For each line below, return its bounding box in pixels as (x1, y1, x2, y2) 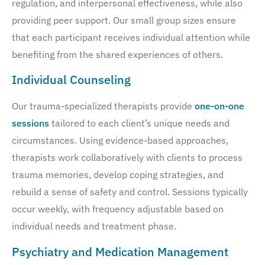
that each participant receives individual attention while (12, 31, 250, 43)
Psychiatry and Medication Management (12, 243, 228, 260)
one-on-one (195, 100, 244, 112)
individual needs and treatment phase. (12, 220, 176, 232)
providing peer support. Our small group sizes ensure (12, 14, 236, 26)
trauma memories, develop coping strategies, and (12, 169, 224, 181)
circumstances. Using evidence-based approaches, (12, 134, 228, 147)
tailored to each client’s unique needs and (49, 117, 230, 130)
